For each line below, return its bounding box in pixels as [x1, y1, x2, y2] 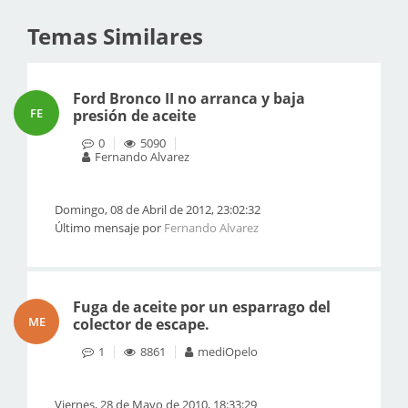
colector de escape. [73, 314, 209, 334]
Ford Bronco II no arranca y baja [73, 88, 305, 108]
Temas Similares [27, 21, 203, 51]
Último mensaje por [55, 219, 164, 236]
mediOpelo [198, 343, 258, 360]
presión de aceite [73, 106, 196, 126]
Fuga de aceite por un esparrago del [73, 297, 331, 317]
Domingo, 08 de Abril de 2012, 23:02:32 [55, 201, 260, 218]
